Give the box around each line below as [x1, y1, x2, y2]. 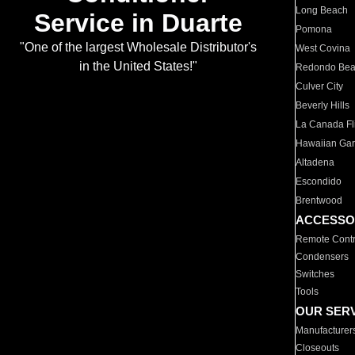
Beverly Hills [296, 100, 350, 111]
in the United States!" [78, 59, 197, 74]
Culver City [296, 81, 344, 92]
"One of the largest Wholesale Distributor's [19, 40, 257, 55]
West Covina [296, 43, 351, 54]
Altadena [296, 157, 335, 168]
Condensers [296, 251, 349, 262]
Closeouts [296, 342, 340, 353]
